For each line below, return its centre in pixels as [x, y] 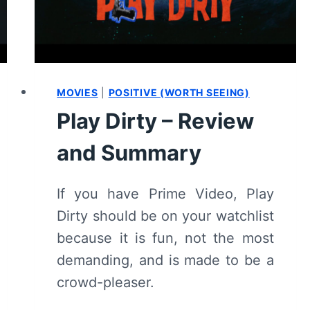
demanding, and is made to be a [165, 261]
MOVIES [77, 93]
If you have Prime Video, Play [165, 194]
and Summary [129, 153]
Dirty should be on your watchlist [165, 216]
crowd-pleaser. [106, 283]
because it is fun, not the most [165, 238]
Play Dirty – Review [156, 121]
